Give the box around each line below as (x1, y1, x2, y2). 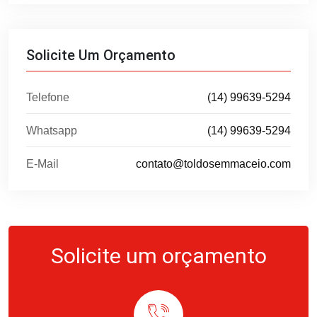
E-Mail (26, 158, 59, 171)
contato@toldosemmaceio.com (136, 158, 291, 171)
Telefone (26, 91, 69, 104)
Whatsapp (26, 125, 77, 137)
